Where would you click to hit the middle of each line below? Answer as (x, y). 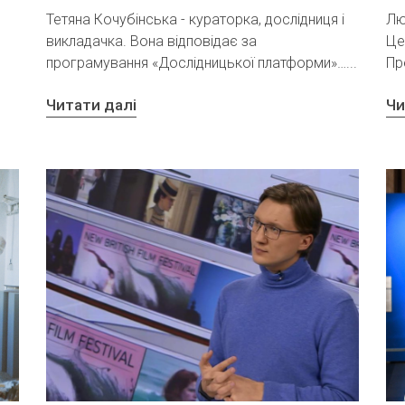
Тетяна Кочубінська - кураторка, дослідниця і (195, 19)
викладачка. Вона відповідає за (151, 41)
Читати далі (91, 105)
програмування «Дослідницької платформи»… (196, 62)
